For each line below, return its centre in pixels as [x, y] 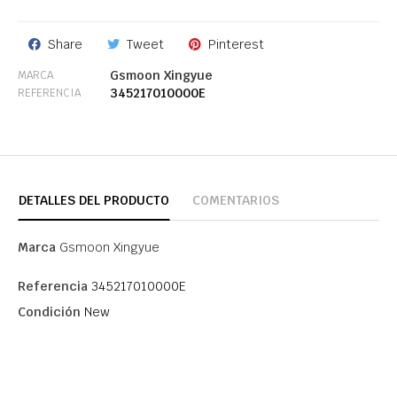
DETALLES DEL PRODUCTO [94, 201]
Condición [49, 312]
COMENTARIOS [236, 201]
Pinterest [236, 45]
